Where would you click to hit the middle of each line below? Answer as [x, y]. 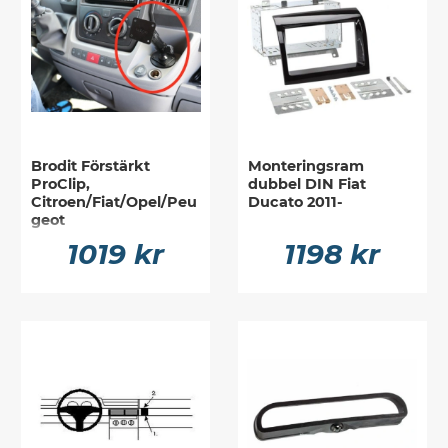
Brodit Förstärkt [91, 165]
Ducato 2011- [295, 201]
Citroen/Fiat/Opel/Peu [114, 201]
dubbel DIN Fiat [306, 183]
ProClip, [61, 183]
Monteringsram [305, 165]
